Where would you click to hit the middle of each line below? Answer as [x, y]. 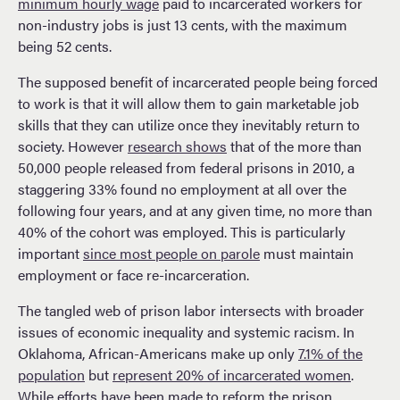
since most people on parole [171, 253]
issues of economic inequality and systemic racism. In [186, 331]
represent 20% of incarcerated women [232, 374]
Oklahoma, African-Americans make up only [158, 353]
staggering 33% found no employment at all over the [182, 188]
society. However [73, 146]
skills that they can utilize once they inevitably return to [189, 124]
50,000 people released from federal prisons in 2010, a [186, 167]
